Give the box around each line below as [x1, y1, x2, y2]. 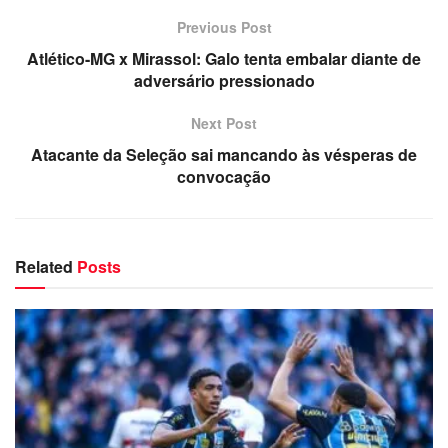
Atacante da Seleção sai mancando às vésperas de [31, 142, 417, 166]
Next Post [191, 112, 257, 133]
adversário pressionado [133, 68, 315, 92]
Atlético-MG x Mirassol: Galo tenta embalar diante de [27, 46, 421, 70]
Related [15, 254, 73, 278]
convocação [177, 164, 271, 188]
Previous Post [176, 16, 272, 37]
